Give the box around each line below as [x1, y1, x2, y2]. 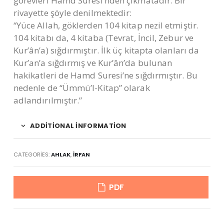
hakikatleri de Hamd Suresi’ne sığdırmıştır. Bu [13, 69, 197, 81]
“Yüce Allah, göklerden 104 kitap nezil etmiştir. [13, 19, 198, 31]
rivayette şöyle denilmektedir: [13, 7, 132, 19]
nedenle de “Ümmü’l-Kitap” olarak [13, 82, 150, 94]
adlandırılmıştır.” [13, 94, 82, 106]
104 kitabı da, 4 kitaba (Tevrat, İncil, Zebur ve [13, 32, 193, 44]
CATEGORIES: [13, 150, 51, 159]
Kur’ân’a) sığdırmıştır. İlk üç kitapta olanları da [13, 44, 199, 56]
